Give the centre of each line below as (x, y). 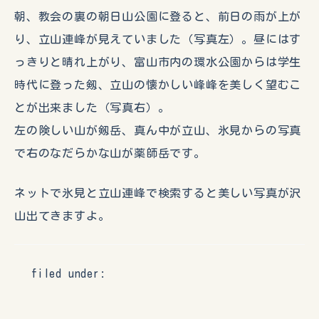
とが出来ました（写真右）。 (92, 108)
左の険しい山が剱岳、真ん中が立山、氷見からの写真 (158, 131)
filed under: (69, 274)
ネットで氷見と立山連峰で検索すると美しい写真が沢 (158, 193)
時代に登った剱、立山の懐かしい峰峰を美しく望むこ (158, 85)
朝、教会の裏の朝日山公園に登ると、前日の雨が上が (158, 17)
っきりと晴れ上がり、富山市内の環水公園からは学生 (158, 62)
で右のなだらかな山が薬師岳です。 (110, 153)
